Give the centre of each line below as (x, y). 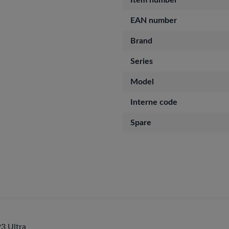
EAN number (154, 20)
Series (142, 61)
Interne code (154, 102)
